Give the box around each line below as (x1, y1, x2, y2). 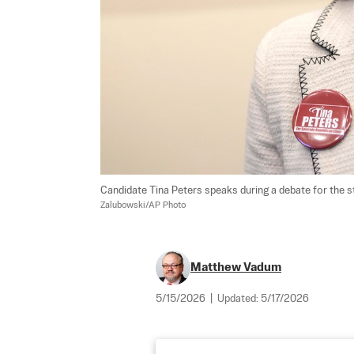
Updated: (217, 293, 261, 304)
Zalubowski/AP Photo (100, 200, 186, 210)
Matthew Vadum (190, 261, 281, 273)
